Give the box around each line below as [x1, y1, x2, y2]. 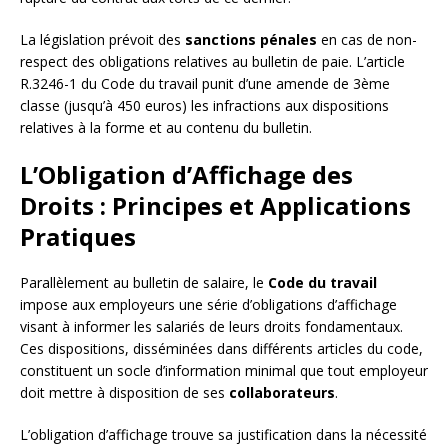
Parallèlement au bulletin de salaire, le [20, 272, 268, 292]
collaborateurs [229, 382, 335, 402]
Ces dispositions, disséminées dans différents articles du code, [20, 338, 423, 358]
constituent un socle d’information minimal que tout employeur [20, 360, 428, 380]
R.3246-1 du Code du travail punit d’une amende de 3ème [20, 73, 390, 93]
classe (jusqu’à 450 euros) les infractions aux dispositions [20, 95, 389, 115]
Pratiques [20, 219, 136, 253]
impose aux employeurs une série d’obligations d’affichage [20, 294, 397, 314]
